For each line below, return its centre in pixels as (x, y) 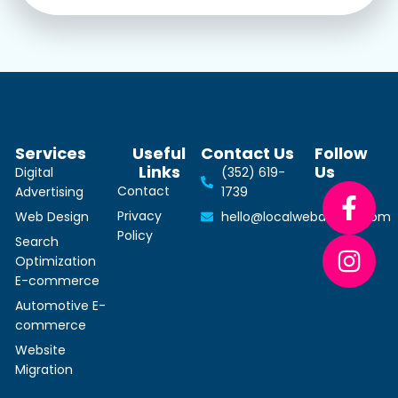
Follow (342, 153)
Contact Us (248, 153)
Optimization (56, 261)
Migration (44, 369)
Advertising (49, 191)
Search (37, 241)
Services (51, 153)
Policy (135, 235)
